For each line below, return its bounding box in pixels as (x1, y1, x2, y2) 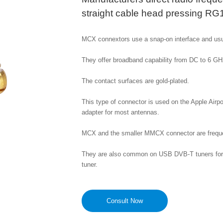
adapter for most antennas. (81, 108, 161, 116)
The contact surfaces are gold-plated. (81, 77, 189, 85)
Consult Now (106, 197, 143, 205)
